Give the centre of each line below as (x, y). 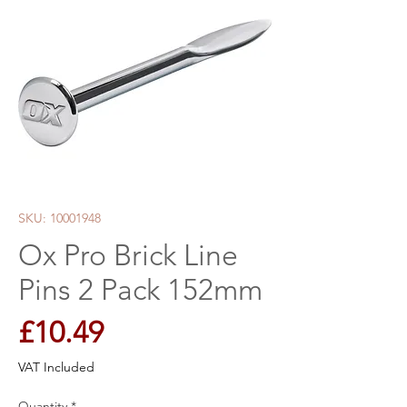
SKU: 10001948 (60, 218)
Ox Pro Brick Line (128, 255)
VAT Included (56, 367)
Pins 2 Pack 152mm (140, 290)
